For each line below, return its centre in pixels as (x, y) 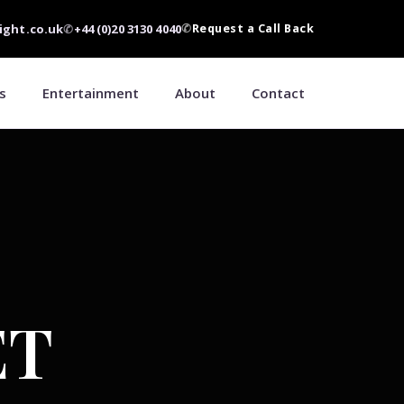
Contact (278, 93)
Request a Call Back (252, 28)
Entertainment (91, 93)
